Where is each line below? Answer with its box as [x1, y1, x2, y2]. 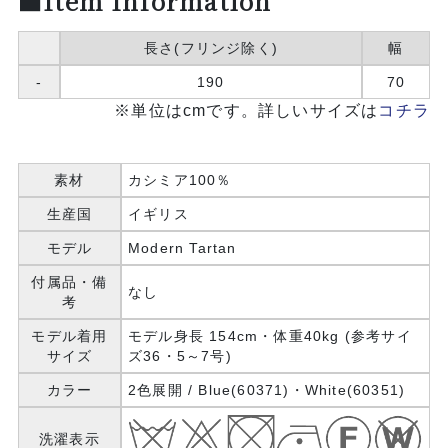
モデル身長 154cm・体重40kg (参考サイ [127, 327, 412, 344]
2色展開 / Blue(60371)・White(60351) [127, 381, 406, 398]
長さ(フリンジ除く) [143, 39, 278, 56]
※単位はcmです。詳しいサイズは [114, 101, 379, 119]
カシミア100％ [127, 171, 232, 188]
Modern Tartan [127, 239, 237, 256]
